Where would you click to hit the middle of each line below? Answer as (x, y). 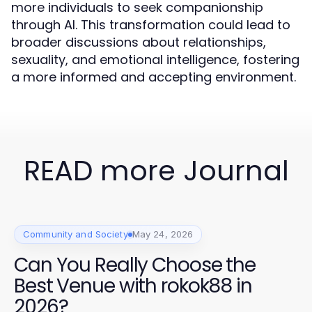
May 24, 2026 (163, 234)
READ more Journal (156, 171)
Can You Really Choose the (135, 265)
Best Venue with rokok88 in (133, 286)
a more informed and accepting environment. (154, 77)
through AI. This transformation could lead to (151, 25)
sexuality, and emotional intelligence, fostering (155, 60)
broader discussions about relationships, (139, 42)
